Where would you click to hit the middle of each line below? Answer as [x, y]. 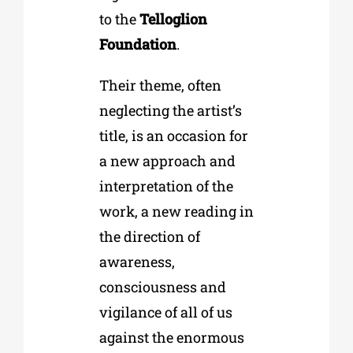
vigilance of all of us [165, 312]
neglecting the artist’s [170, 110]
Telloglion [173, 19]
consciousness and [162, 286]
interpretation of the [166, 186]
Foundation [137, 44]
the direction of [149, 236]
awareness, [137, 261]
